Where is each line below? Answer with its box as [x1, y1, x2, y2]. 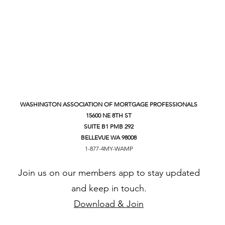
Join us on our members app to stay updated [18, 167, 200, 178]
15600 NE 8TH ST [86, 111, 132, 119]
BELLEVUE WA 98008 [81, 134, 137, 141]
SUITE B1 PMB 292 [84, 123, 134, 130]
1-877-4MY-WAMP [84, 145, 133, 152]
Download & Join [74, 198, 144, 209]
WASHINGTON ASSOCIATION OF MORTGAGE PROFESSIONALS [20, 100, 197, 108]
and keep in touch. [71, 183, 147, 194]
